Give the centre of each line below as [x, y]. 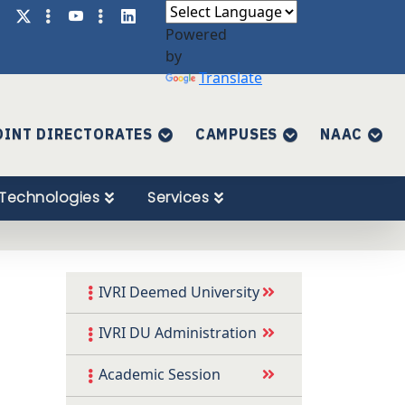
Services [179, 198]
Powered [196, 34]
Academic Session [160, 375]
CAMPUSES [236, 133]
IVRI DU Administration [178, 333]
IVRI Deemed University [179, 292]
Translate [231, 78]
